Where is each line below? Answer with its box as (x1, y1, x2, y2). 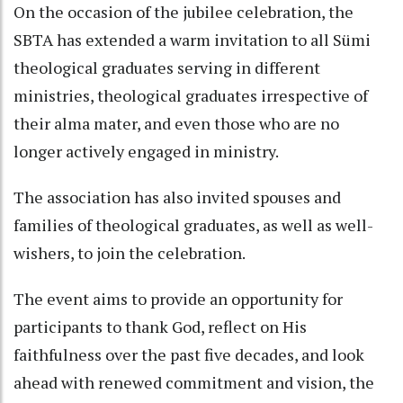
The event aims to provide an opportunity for (13, 287, 343, 309)
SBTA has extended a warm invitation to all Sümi (13, 28, 371, 50)
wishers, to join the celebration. (13, 241, 246, 264)
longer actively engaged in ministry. (13, 139, 279, 162)
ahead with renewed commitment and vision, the (13, 371, 374, 393)
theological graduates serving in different (13, 56, 320, 78)
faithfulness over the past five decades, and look (13, 343, 364, 365)
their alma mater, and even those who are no (13, 112, 339, 134)
